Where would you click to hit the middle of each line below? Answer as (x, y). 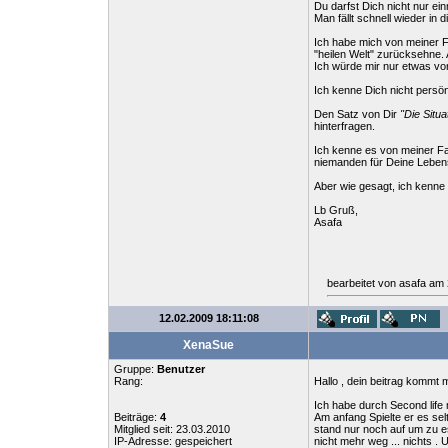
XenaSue (208, 345)
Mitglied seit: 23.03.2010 (172, 429)
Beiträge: (137, 417)
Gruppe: (135, 369)
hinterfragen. (344, 126)
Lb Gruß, (336, 210)
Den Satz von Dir (357, 114)
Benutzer (181, 369)
